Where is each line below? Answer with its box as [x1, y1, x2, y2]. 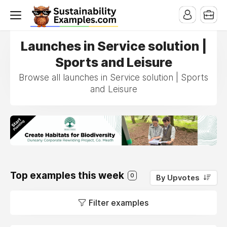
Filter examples [89, 197, 148, 208]
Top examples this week [10, 169, 126, 181]
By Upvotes [156, 173, 199, 182]
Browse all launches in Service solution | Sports [19, 72, 208, 83]
